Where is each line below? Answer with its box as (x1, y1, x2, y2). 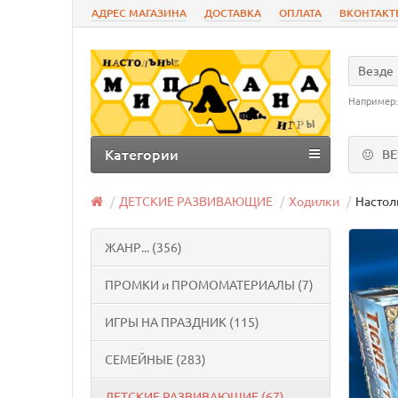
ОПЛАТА (279, 5, 322, 20)
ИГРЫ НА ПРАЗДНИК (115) (105, 314, 259, 330)
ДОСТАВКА (204, 5, 261, 20)
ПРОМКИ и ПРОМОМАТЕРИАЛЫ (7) (105, 276, 314, 293)
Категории (105, 144, 179, 164)
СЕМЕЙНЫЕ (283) (105, 351, 206, 368)
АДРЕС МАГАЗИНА (92, 5, 187, 20)
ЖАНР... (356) (105, 239, 182, 256)
